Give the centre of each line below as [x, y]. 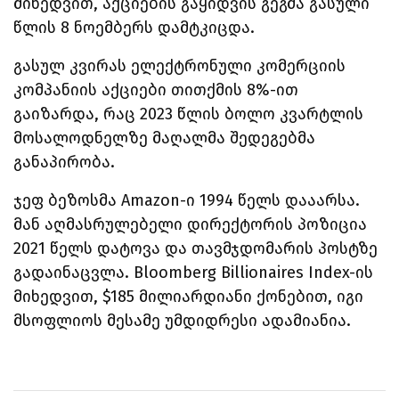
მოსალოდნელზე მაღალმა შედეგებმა [164, 138]
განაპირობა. [66, 162]
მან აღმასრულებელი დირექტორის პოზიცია [190, 224]
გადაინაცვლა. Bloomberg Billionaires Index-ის [193, 272]
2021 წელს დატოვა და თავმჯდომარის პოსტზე [195, 248]
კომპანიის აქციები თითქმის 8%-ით [156, 90]
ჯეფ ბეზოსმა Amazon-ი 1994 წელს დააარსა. [187, 200]
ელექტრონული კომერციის [238, 65]
